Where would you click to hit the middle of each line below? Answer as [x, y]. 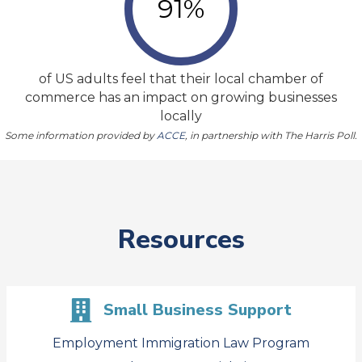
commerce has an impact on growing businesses [181, 97]
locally [181, 116]
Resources [181, 240]
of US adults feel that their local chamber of [181, 79]
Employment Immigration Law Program [181, 343]
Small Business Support [198, 310]
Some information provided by [81, 135]
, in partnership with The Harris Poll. [271, 135]
